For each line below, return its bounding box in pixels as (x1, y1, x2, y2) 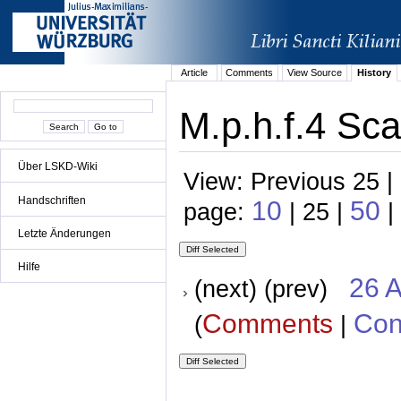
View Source (286, 67, 342, 79)
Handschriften (18, 193, 86, 207)
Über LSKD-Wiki (18, 160, 98, 174)
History (356, 67, 391, 79)
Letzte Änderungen (18, 226, 111, 240)
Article (180, 67, 208, 79)
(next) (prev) (193, 275, 349, 303)
